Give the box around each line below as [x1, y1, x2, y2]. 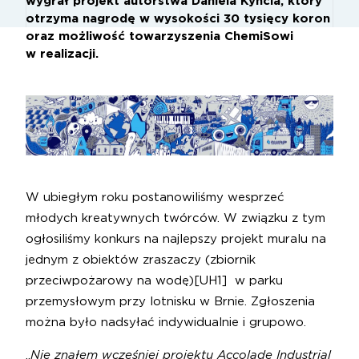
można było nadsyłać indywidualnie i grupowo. [26, 316, 306, 329]
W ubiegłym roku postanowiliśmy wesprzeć [26, 191, 284, 204]
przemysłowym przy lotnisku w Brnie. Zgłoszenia [26, 295, 315, 308]
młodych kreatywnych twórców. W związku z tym [26, 212, 325, 224]
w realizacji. [26, 48, 99, 60]
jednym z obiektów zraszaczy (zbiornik [26, 253, 256, 266]
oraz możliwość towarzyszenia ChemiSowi [26, 30, 293, 42]
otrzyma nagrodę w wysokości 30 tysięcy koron [26, 13, 330, 25]
